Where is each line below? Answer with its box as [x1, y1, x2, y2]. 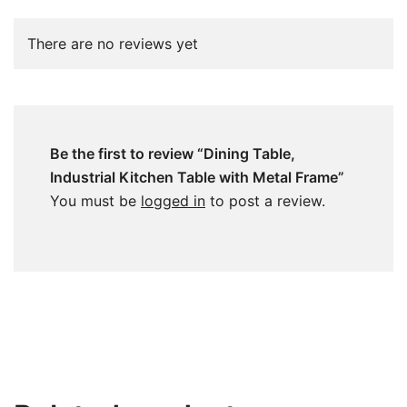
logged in [141, 191, 205, 210]
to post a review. [205, 191, 325, 210]
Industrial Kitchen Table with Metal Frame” [50, 167, 344, 186]
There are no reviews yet [27, 34, 198, 53]
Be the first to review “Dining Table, [50, 144, 295, 163]
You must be [50, 191, 141, 210]
